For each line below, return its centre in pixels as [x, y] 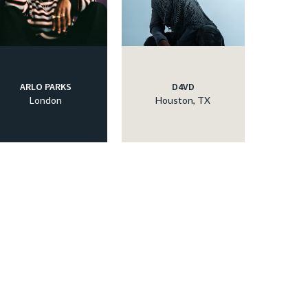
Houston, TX [183, 100]
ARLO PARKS [45, 87]
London [45, 100]
